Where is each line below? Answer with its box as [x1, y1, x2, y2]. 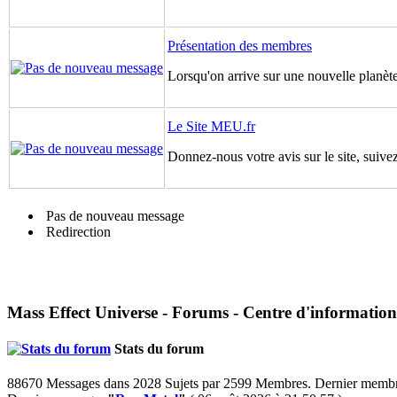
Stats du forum [111, 340, 204, 356]
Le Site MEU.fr [167, 119, 255, 134]
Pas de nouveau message [43, 208, 184, 223]
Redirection [43, 224, 111, 239]
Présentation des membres [167, 38, 312, 53]
